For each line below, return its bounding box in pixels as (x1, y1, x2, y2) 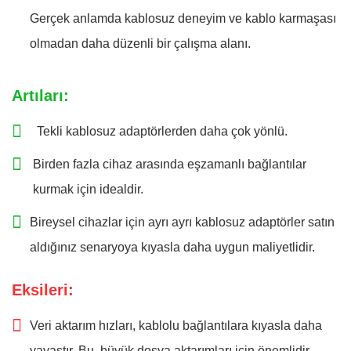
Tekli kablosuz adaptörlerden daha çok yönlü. (37, 125, 288, 138)
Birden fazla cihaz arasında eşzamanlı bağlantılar (33, 157, 307, 171)
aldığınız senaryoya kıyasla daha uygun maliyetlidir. (30, 241, 315, 254)
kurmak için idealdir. (33, 183, 144, 196)
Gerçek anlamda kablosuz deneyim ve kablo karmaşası (30, 12, 336, 25)
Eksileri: (12, 281, 74, 299)
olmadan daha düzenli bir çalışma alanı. (30, 37, 251, 50)
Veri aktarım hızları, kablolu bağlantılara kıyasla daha (30, 319, 322, 332)
